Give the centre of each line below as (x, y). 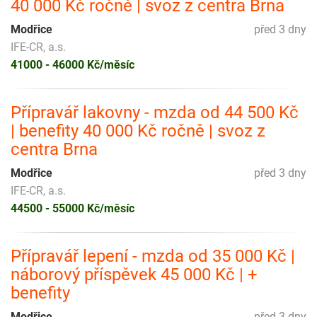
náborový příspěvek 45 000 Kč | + (134, 275)
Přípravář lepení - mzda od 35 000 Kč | (153, 257)
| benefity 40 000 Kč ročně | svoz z (138, 131)
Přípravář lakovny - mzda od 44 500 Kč (155, 113)
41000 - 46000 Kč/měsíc (73, 65)
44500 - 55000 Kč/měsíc (73, 209)
